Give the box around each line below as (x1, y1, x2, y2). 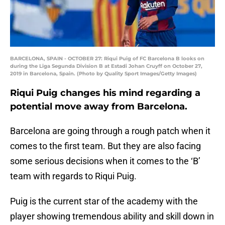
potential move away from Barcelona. (10, 101, 187, 113)
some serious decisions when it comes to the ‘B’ (10, 156, 200, 167)
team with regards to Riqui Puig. (10, 171, 137, 182)
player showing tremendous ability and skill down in (10, 211, 214, 222)
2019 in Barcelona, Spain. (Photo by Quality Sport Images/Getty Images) (10, 70, 197, 77)
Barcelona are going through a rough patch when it (10, 126, 210, 137)
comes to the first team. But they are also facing (10, 141, 201, 152)
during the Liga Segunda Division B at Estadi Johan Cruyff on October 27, (10, 63, 202, 70)
